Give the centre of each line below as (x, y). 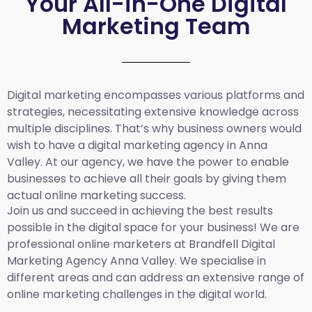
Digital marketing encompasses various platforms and (156, 95)
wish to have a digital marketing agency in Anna (137, 145)
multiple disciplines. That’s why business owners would (154, 128)
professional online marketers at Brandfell (124, 244)
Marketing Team (156, 26)
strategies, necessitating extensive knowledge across (153, 111)
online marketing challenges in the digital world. (137, 295)
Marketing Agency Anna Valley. (93, 261)
